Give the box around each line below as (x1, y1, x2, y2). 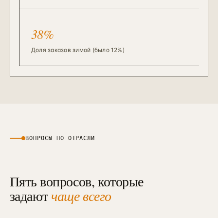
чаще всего (51, 186, 111, 205)
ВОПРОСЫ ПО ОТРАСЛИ (25, 135, 95, 142)
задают (10, 186, 52, 205)
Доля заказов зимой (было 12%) (31, 46, 125, 54)
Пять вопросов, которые (10, 172, 144, 190)
